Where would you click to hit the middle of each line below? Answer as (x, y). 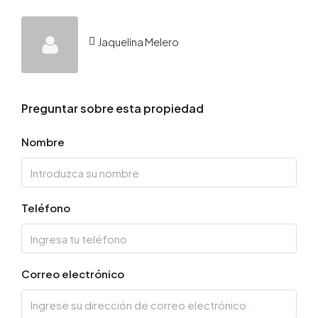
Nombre (43, 142)
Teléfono (46, 208)
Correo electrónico (73, 274)
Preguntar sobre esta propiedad (113, 108)
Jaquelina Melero (138, 41)
